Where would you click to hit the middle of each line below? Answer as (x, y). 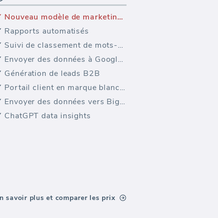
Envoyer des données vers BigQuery (123, 102)
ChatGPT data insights (48, 116)
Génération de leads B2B (52, 73)
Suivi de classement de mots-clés (121, 45)
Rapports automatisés (47, 31)
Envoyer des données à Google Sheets (121, 59)
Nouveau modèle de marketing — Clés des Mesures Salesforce (120, 17)
